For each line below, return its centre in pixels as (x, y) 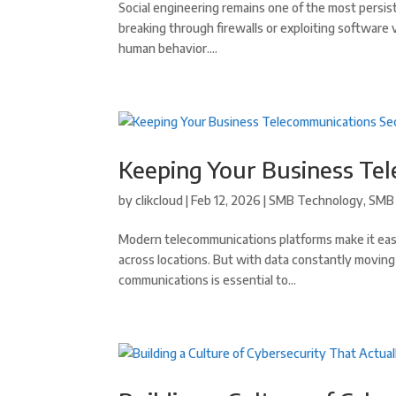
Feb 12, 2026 (226, 200)
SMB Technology (316, 200)
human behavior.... (168, 48)
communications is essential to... (208, 280)
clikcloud (160, 200)
